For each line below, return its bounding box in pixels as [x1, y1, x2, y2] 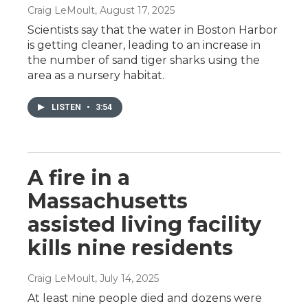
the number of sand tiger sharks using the [27, 53, 260, 67]
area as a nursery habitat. [27, 68, 164, 82]
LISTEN [52, 102, 83, 112]
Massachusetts [27, 188, 188, 214]
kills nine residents [27, 234, 233, 261]
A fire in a [27, 164, 130, 190]
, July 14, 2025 [95, 272, 159, 285]
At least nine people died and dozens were [27, 291, 262, 305]
